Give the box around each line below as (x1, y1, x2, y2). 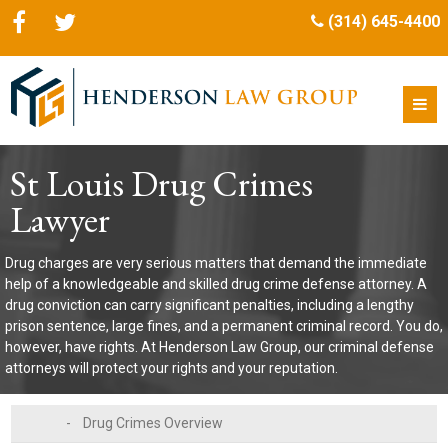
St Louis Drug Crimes (10, 160, 313, 207)
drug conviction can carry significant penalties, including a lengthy (5, 297, 414, 313)
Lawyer (10, 196, 110, 243)
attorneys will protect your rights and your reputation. (5, 360, 338, 376)
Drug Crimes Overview (83, 415, 224, 431)
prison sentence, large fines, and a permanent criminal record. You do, (5, 318, 443, 334)
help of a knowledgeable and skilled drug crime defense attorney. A (5, 276, 427, 292)
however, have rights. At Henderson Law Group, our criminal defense (5, 339, 434, 355)
